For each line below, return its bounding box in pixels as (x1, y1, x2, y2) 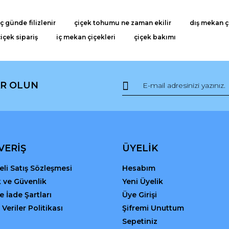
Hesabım (122, 163, 155, 173)
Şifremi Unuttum (122, 203, 184, 213)
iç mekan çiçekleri (56, 33, 116, 41)
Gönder (103, 108, 126, 116)
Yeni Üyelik (122, 176, 163, 186)
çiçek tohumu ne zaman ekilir (74, 18, 171, 27)
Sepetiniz (122, 216, 157, 226)
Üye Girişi (122, 190, 157, 199)
